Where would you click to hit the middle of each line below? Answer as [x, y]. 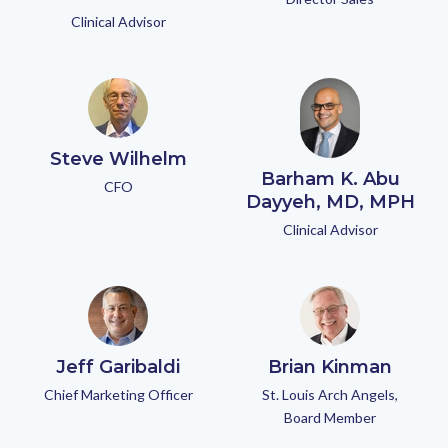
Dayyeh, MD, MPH [330, 202]
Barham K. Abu [330, 179]
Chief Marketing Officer [118, 394]
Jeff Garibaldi [118, 367]
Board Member [330, 417]
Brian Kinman [330, 367]
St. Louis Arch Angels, [330, 394]
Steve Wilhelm [118, 159]
